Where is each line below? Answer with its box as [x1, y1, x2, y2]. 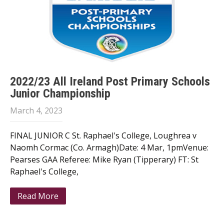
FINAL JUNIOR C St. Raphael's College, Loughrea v [10, 130, 196, 141]
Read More [17, 190, 58, 201]
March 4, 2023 [10, 105, 62, 116]
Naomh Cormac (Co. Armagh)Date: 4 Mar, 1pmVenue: [10, 142, 208, 153]
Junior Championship [10, 86, 110, 100]
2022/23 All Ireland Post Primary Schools [10, 74, 210, 88]
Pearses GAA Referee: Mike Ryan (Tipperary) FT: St [10, 154, 198, 165]
